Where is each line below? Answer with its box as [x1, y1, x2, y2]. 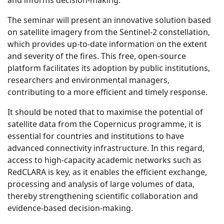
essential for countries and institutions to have [7, 130, 184, 142]
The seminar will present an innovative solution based [7, 14, 211, 26]
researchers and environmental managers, [7, 74, 169, 86]
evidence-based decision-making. [7, 202, 133, 214]
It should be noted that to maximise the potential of [7, 106, 203, 118]
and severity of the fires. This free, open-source [7, 50, 186, 62]
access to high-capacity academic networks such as [7, 154, 201, 166]
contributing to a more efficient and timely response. [7, 86, 207, 98]
